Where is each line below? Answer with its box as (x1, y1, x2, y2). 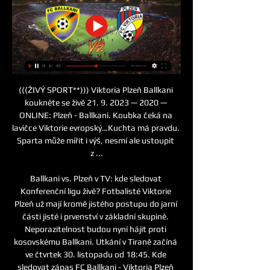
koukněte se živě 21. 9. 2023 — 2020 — (24, 97, 167, 107)
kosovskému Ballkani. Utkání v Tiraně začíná (14, 236, 177, 246)
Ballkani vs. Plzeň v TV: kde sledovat (30, 173, 162, 183)
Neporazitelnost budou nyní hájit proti (25, 224, 166, 234)
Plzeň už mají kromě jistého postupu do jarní (14, 198, 177, 209)
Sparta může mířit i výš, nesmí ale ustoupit (17, 135, 174, 145)
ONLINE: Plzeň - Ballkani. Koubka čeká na (19, 110, 172, 120)
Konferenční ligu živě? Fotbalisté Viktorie (20, 186, 171, 196)
